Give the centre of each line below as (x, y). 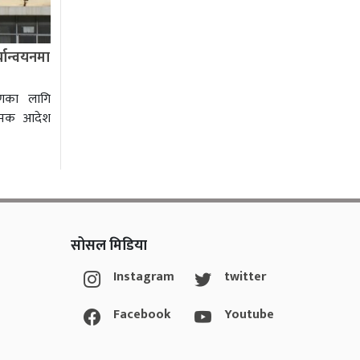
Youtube (249, 315)
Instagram (143, 277)
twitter (245, 277)
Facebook (142, 315)
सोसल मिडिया (108, 246)
